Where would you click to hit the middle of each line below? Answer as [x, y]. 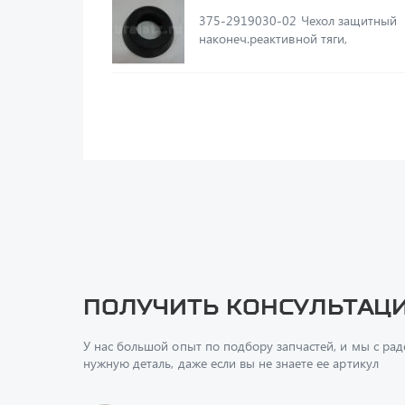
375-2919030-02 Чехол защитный [250, 20]
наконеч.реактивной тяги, [273, 38]
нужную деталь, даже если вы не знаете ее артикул [231, 363]
